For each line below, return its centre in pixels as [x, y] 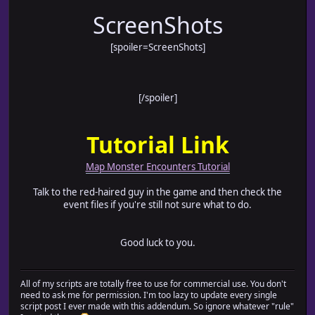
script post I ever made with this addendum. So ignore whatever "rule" [157, 307]
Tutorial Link [157, 145]
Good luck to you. [157, 243]
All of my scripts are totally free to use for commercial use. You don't [153, 284]
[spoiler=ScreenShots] [157, 47]
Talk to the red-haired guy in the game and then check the [157, 192]
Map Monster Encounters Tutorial [157, 167]
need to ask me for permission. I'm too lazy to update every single [149, 295]
